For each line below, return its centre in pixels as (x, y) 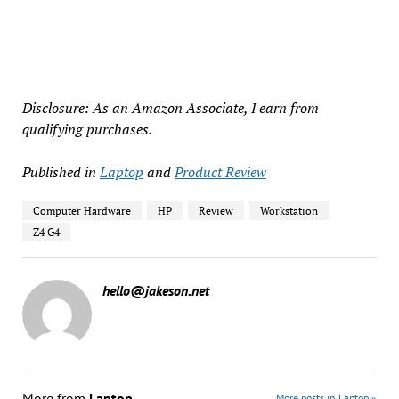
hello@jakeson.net (155, 291)
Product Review (220, 172)
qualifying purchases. (87, 130)
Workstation (289, 211)
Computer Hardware (81, 211)
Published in (59, 172)
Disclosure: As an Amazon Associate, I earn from (170, 108)
